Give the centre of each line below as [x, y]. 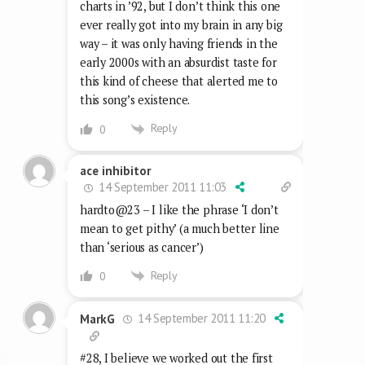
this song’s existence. [135, 100]
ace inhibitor [115, 170]
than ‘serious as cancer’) [142, 247]
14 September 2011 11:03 [161, 187]
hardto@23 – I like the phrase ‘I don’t [179, 209]
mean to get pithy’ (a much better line [180, 228]
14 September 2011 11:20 [200, 319]
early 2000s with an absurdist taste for [178, 63]
